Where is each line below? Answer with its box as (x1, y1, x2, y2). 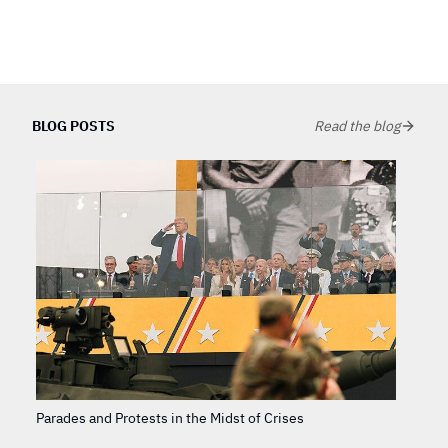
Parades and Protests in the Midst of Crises (36, 409, 304, 428)
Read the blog (314, 117, 400, 135)
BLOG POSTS (32, 117, 115, 135)
